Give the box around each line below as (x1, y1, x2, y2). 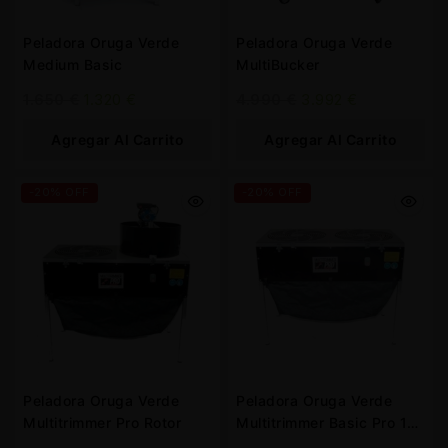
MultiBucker (236, 56, 320, 73)
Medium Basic (23, 56, 122, 73)
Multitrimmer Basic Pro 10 (236, 414, 329, 431)
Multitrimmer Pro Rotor (143, 414, 181, 431)
